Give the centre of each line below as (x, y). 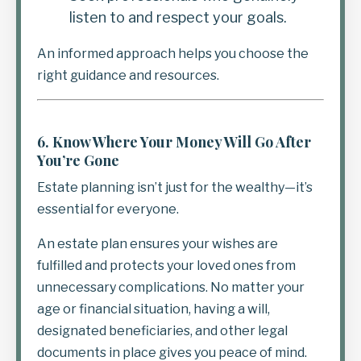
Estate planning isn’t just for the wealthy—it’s (175, 187)
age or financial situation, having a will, (154, 309)
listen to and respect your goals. (178, 17)
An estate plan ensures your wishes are (158, 244)
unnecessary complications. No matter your (171, 287)
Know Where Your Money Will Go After (182, 142)
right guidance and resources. (128, 75)
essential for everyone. (108, 209)
